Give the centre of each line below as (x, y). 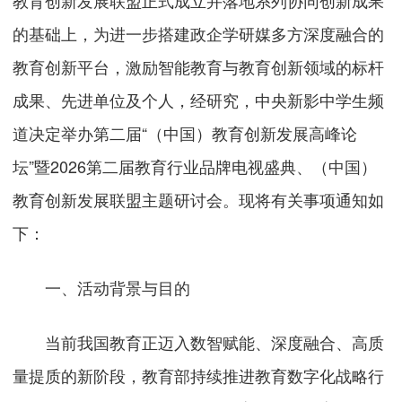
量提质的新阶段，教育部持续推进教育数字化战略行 (199, 376)
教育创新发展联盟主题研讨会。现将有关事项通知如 (199, 200)
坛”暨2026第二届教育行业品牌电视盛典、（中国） (195, 166)
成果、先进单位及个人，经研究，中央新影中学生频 (199, 100)
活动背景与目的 (134, 288)
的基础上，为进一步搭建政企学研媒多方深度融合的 (199, 34)
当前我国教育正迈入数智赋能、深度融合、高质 (199, 342)
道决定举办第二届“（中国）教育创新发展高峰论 (185, 133)
